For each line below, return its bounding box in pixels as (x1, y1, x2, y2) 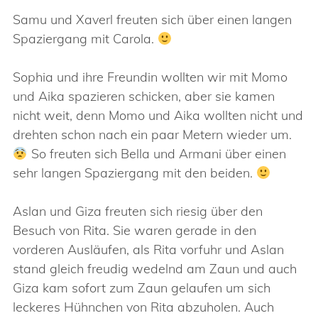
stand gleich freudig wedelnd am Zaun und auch (13, 261, 297, 277)
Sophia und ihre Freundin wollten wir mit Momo (13, 69, 287, 85)
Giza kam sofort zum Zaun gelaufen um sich (13, 280, 270, 296)
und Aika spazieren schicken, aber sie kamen (13, 88, 275, 104)
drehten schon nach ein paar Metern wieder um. (13, 126, 292, 143)
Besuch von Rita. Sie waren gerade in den (13, 222, 256, 238)
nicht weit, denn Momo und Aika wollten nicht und (13, 107, 303, 124)
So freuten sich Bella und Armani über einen (27, 146, 286, 162)
